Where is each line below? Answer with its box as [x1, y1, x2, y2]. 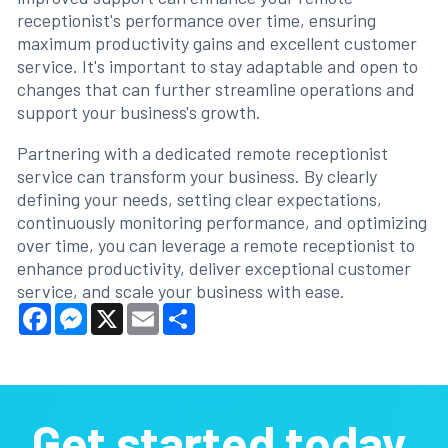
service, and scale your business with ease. [16, 279, 349, 302]
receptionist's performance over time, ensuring [16, 8, 376, 31]
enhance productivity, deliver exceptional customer [16, 256, 411, 279]
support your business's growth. [16, 100, 261, 123]
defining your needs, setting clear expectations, [16, 187, 382, 210]
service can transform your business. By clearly [16, 164, 377, 187]
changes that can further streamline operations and [16, 77, 415, 100]
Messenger [86, 299, 169, 322]
